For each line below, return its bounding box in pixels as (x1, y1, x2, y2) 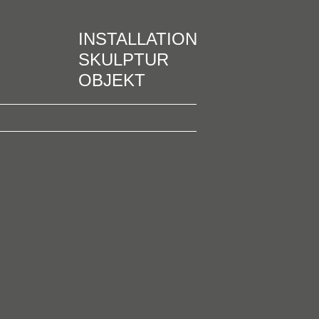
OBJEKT (78, 70, 145, 90)
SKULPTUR (78, 50, 169, 69)
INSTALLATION (78, 29, 197, 48)
